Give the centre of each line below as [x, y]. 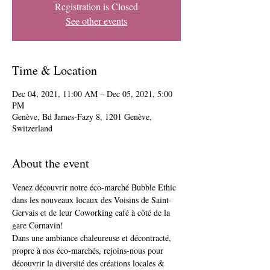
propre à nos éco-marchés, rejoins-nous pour [89, 250]
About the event [51, 163]
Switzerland [32, 128]
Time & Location [55, 70]
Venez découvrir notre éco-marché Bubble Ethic [95, 187]
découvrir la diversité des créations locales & [89, 263]
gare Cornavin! [38, 225]
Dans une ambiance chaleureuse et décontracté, [93, 238]
